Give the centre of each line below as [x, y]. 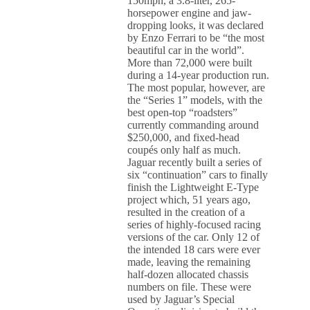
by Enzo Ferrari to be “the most [196, 38]
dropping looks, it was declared [196, 25]
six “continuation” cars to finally [198, 175]
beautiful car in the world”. [186, 50]
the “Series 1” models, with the [195, 100]
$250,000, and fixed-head [184, 137]
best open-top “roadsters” [183, 112]
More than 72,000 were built [190, 63]
